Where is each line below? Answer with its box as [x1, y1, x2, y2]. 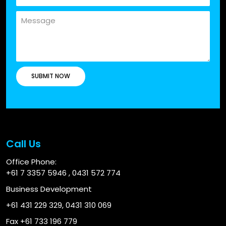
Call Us [6, 137, 41, 151]
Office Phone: [6, 156, 56, 167]
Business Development [6, 184, 92, 195]
